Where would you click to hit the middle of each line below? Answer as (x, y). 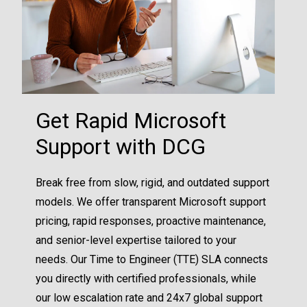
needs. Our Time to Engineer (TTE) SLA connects (152, 259)
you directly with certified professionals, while (146, 278)
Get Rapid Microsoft (131, 120)
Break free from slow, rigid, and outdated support (153, 182)
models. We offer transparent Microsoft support (151, 201)
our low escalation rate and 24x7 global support (149, 297)
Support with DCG (121, 146)
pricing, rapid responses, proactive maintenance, (151, 221)
